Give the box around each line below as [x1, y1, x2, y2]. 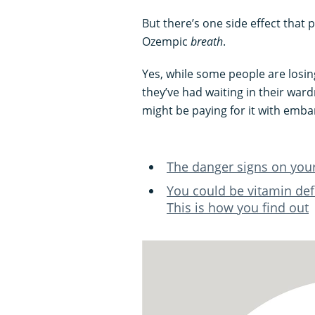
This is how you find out [167, 198, 309, 216]
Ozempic [142, 33, 191, 49]
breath [191, 33, 223, 49]
